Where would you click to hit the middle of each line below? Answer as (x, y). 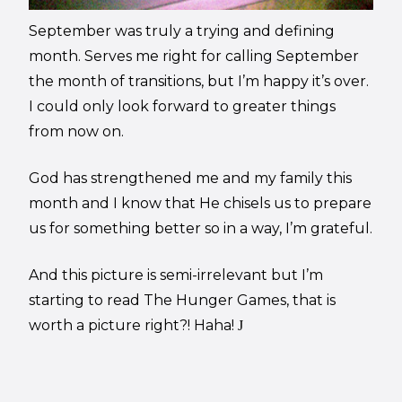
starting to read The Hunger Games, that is (183, 300)
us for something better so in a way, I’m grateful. (201, 228)
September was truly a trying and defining (182, 31)
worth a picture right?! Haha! (134, 325)
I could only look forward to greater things (183, 106)
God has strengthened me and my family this (191, 178)
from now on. (77, 131)
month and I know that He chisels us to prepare (201, 203)
